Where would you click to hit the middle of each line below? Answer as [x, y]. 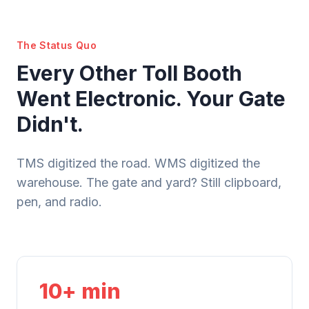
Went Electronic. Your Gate [151, 98]
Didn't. [50, 124]
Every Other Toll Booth [129, 73]
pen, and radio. [59, 201]
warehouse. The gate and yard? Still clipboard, [149, 182]
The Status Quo [57, 45]
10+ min [80, 291]
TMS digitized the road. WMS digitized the [138, 163]
